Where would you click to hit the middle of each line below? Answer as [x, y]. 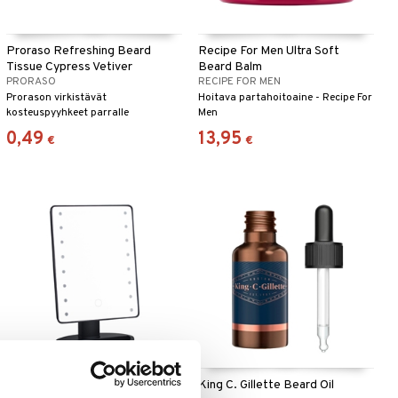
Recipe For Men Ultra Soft [268, 52]
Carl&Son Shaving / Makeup [80, 385]
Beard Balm [230, 68]
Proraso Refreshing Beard [78, 52]
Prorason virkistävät [56, 98]
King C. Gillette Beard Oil [266, 385]
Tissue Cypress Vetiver [69, 68]
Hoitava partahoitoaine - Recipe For [285, 98]
